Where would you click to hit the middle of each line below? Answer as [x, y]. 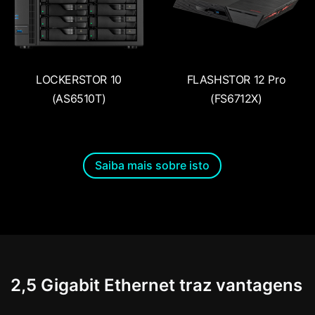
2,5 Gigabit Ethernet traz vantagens [156, 285]
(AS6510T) [79, 98]
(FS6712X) [236, 98]
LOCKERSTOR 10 [79, 79]
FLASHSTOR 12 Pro [236, 79]
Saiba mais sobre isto [152, 166]
